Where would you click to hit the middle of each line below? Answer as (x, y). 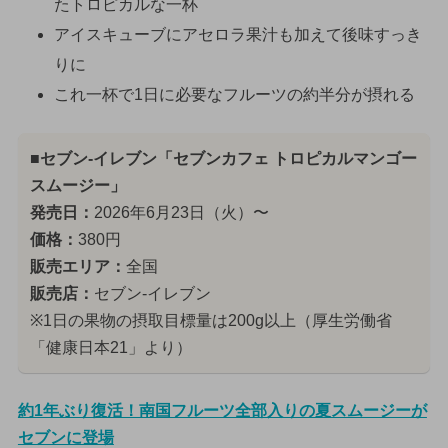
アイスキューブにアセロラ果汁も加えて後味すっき (237, 34)
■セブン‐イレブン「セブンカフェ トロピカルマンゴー (223, 159)
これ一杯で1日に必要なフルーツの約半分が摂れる (234, 94)
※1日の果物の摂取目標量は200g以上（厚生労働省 (210, 321)
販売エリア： (77, 267)
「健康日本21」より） (110, 348)
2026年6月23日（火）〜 (181, 213)
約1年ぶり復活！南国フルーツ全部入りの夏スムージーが (222, 411)
